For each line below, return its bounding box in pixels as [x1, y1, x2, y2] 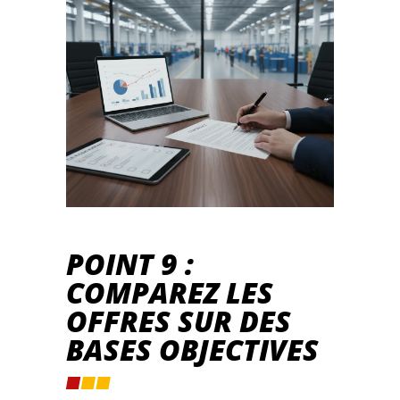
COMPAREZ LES [66, 273, 273, 312]
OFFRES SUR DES [66, 302, 291, 341]
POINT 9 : [66, 245, 194, 284]
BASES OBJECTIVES [66, 330, 319, 370]
